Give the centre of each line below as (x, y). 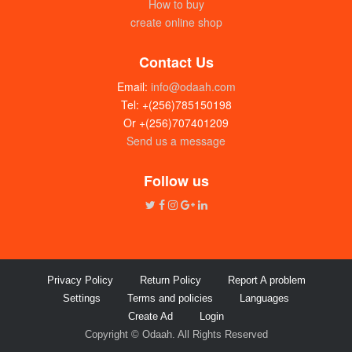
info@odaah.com (191, 86)
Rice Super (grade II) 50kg (157, 152)
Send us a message (176, 141)
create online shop (176, 22)
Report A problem (266, 280)
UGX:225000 (157, 171)
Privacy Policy (80, 280)
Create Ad (150, 316)
